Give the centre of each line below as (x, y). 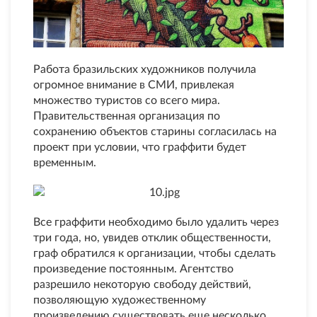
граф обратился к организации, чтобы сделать (155, 254)
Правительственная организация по (127, 116)
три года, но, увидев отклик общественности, (152, 238)
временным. (65, 163)
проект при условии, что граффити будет (140, 148)
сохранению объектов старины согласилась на (155, 132)
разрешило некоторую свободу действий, (142, 285)
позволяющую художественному (120, 300)
